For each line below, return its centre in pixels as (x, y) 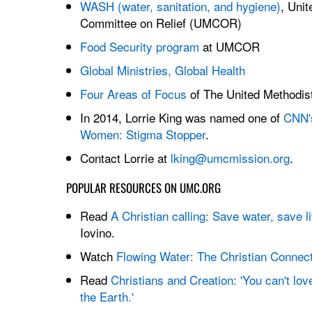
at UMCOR (229, 46)
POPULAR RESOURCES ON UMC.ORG (143, 187)
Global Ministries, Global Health (162, 70)
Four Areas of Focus (133, 93)
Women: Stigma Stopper (142, 134)
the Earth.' (107, 296)
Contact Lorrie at (125, 157)
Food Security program (139, 46)
